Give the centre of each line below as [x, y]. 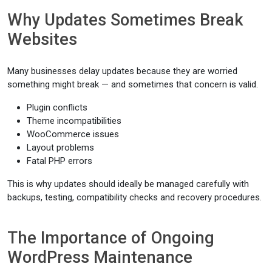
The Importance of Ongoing [111, 238]
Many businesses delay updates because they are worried [122, 71]
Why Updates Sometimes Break [125, 20]
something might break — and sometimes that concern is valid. [133, 84]
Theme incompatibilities [74, 121]
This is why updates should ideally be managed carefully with [128, 184]
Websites [42, 39]
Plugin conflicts [57, 107]
